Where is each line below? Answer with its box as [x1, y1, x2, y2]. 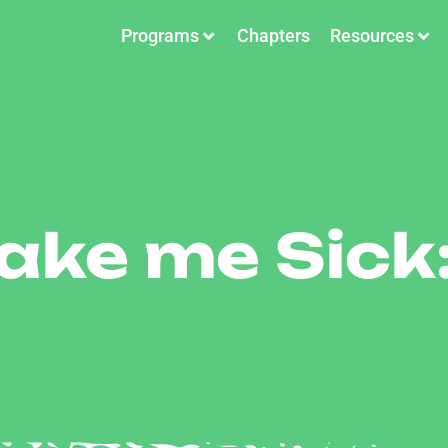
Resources [330, 25, 414, 46]
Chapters [237, 25, 310, 46]
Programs [121, 25, 199, 46]
